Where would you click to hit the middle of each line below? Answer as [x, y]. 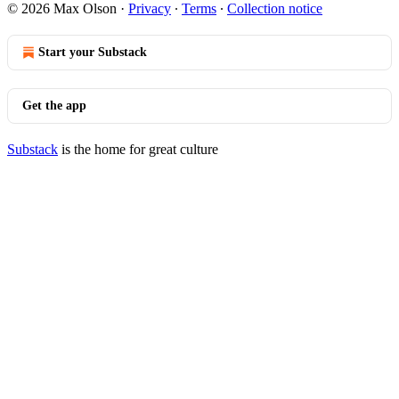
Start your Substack [93, 52]
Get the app [54, 106]
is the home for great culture [138, 149]
